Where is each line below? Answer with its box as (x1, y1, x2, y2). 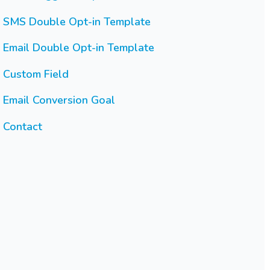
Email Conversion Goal (2, 93, 115, 108)
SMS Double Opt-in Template (2, 14, 151, 29)
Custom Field (2, 66, 69, 81)
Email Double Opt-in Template (2, 40, 154, 55)
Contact (2, 119, 42, 134)
